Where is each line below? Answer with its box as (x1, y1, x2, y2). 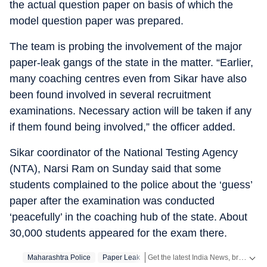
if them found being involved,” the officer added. (10, 121, 235, 133)
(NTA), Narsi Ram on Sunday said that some (10, 163, 221, 175)
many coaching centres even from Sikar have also (10, 73, 247, 85)
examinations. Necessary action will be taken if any (10, 105, 252, 117)
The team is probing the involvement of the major (10, 41, 242, 52)
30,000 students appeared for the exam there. (10, 227, 227, 239)
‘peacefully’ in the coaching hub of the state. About (10, 211, 247, 223)
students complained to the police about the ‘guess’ (10, 179, 252, 191)
